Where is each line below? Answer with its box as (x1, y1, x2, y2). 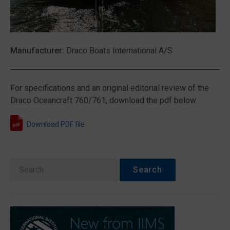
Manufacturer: (10, 46, 64, 55)
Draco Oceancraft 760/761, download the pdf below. (10, 95, 197, 105)
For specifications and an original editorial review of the (10, 83, 209, 93)
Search (10, 159, 34, 169)
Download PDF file (27, 120, 85, 128)
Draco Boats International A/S (64, 46, 172, 55)
